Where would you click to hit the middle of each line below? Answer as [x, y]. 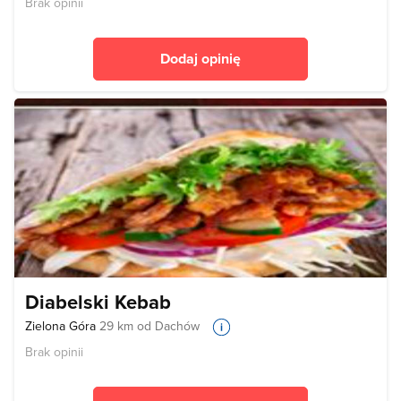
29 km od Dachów [149, 326]
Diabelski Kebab [98, 302]
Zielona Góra [62, 326]
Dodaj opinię [200, 59]
